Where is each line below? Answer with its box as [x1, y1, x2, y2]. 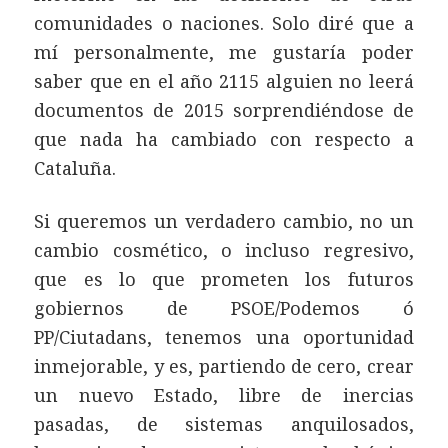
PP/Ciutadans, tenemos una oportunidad [34, 325, 414, 350]
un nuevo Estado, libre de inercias [34, 383, 414, 408]
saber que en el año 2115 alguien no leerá [34, 69, 414, 94]
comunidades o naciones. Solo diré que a [34, 11, 414, 36]
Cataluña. [34, 156, 117, 181]
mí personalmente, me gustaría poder [34, 40, 414, 65]
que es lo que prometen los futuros [34, 267, 414, 292]
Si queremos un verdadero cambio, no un [34, 209, 414, 234]
